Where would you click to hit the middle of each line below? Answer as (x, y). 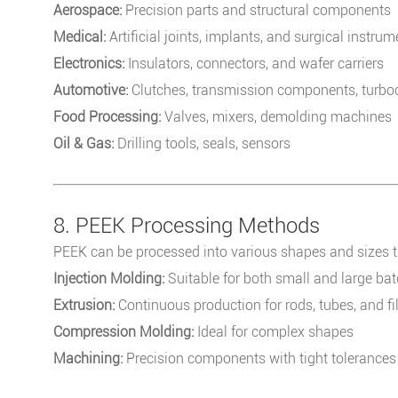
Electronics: (89, 63)
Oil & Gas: (84, 143)
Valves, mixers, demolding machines (276, 116)
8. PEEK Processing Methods (187, 225)
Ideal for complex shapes (274, 331)
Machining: (88, 358)
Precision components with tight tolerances (259, 358)
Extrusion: (84, 305)
